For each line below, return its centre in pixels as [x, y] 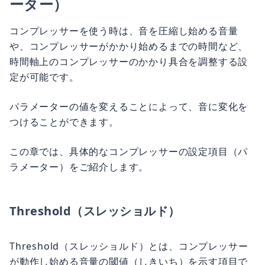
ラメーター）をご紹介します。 [79, 167]
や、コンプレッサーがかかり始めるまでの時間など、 [129, 46]
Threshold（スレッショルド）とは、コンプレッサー [129, 246]
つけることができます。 [64, 122]
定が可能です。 [44, 77]
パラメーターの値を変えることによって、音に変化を [129, 106]
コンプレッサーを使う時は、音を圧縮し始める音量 [124, 31]
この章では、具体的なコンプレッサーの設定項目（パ [129, 151]
